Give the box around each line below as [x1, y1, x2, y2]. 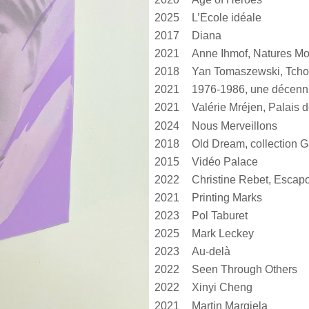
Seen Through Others [191, 263, 297, 276]
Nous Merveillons [191, 119, 277, 132]
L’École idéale [191, 12, 261, 24]
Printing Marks [191, 191, 262, 203]
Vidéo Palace [191, 155, 258, 168]
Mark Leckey [191, 228, 254, 240]
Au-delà [191, 246, 230, 258]
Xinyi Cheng [191, 281, 252, 294]
